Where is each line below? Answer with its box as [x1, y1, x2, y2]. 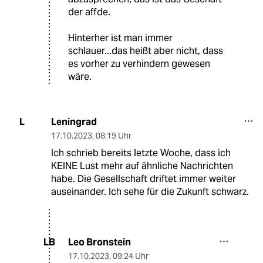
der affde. [68, 5, 110, 18]
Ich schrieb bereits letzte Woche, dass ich [50, 146, 231, 159]
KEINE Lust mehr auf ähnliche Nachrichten [50, 159, 233, 172]
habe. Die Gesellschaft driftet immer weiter [50, 172, 236, 185]
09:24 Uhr [113, 250, 149, 261]
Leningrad [50, 115, 97, 128]
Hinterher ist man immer [68, 31, 173, 44]
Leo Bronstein [68, 235, 131, 248]
